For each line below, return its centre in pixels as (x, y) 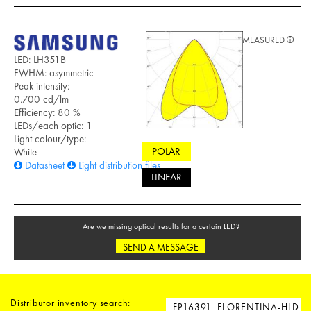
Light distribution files (119, 166)
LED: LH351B (40, 60)
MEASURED (264, 40)
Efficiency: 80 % (47, 113)
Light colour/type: (50, 139)
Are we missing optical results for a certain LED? (161, 226)
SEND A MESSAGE (161, 247)
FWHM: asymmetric (54, 73)
